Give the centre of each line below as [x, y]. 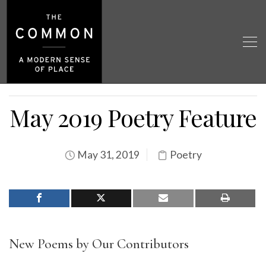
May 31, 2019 [107, 155]
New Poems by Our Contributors [99, 244]
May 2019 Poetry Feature [133, 117]
